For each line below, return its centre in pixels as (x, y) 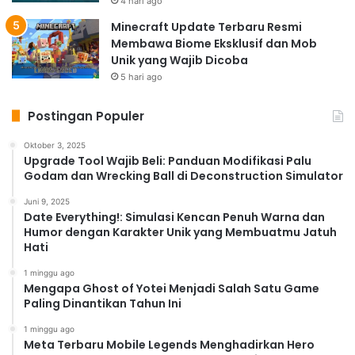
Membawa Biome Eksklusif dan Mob (214, 43)
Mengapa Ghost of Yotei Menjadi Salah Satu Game (172, 288)
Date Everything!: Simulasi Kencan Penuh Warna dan (174, 217)
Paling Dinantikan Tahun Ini (103, 303)
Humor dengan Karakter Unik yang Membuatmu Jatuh (180, 232)
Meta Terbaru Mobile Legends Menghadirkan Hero (169, 344)
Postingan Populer (86, 116)
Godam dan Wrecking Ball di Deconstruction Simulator (183, 176)
